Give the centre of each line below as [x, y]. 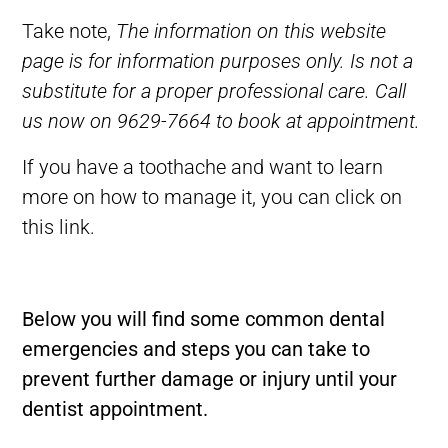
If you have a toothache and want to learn [203, 166]
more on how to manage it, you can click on [212, 196]
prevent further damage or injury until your [210, 378]
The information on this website [251, 30]
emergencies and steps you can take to [196, 348]
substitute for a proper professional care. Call [214, 90]
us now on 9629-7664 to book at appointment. [224, 120]
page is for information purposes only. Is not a [218, 60]
